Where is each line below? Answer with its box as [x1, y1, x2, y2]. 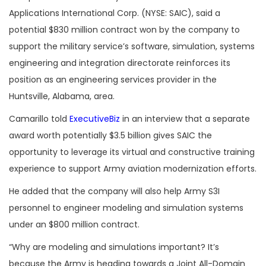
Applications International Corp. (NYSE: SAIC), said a [9, 7, 220, 20]
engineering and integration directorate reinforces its [9, 57, 230, 69]
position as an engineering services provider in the [9, 74, 217, 86]
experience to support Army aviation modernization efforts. [9, 163, 256, 175]
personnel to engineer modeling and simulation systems [9, 202, 243, 214]
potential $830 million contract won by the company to [9, 24, 240, 36]
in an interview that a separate [120, 113, 250, 125]
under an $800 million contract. [9, 218, 140, 231]
